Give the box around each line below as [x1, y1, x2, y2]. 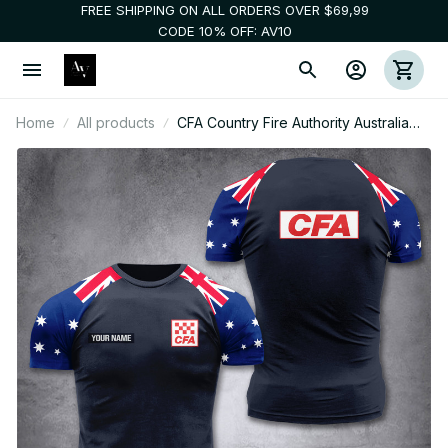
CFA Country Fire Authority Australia [177, 114, 409, 131]
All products [77, 114, 155, 131]
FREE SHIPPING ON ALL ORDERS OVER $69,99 [80, 2, 369, 18]
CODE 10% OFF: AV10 [157, 23, 292, 39]
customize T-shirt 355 [177, 136, 318, 153]
